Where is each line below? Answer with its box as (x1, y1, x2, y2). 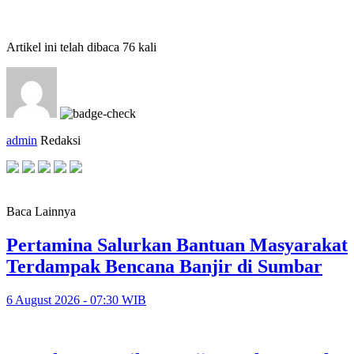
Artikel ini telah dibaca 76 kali (6, 40, 156, 54)
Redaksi (40, 133, 81, 147)
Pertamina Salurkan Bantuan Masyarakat (6, 234, 348, 255)
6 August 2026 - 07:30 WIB (6, 292, 146, 307)
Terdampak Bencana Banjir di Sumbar (6, 255, 322, 277)
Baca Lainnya (6, 204, 76, 218)
